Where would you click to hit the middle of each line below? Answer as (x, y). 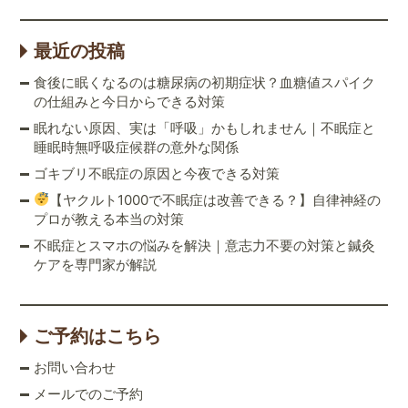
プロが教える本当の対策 (109, 219)
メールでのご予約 (89, 393)
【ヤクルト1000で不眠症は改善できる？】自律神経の (215, 199)
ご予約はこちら (98, 336)
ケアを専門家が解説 (96, 264)
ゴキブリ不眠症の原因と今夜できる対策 (157, 173)
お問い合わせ (75, 367)
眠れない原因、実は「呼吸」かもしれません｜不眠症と (205, 127)
